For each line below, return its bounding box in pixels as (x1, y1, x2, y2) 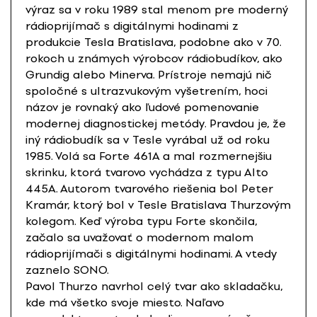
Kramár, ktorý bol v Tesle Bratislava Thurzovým (25, 198, 291, 212)
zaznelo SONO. (25, 263, 109, 277)
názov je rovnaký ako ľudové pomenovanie (25, 100, 259, 115)
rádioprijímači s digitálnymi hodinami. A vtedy (25, 247, 277, 261)
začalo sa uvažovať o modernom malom (25, 231, 253, 245)
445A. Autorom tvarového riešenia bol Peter (25, 182, 273, 196)
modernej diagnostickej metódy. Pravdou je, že (25, 117, 286, 131)
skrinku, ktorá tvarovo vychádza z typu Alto (25, 166, 268, 180)
